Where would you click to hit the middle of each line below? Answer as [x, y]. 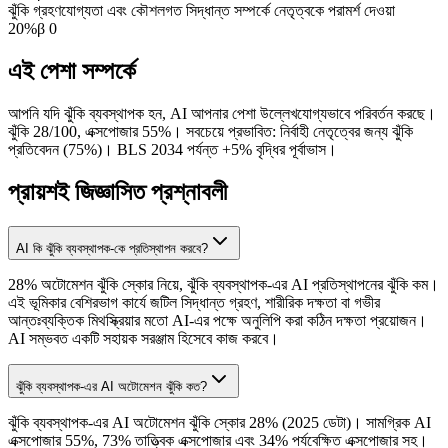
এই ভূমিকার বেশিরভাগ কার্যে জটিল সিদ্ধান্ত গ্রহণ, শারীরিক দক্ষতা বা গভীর [194, 303]
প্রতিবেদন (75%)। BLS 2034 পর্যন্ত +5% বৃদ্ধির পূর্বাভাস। [172, 150]
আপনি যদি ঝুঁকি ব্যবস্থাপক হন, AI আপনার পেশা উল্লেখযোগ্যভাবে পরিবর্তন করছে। [222, 114]
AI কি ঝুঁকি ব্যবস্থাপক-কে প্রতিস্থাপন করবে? [112, 249]
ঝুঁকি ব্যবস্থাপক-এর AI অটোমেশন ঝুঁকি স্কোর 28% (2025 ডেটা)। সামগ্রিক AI [219, 423]
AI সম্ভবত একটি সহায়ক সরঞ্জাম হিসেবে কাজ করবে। [143, 339]
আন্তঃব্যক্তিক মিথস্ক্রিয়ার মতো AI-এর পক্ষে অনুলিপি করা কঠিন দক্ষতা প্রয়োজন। [217, 321]
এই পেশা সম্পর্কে [72, 71]
